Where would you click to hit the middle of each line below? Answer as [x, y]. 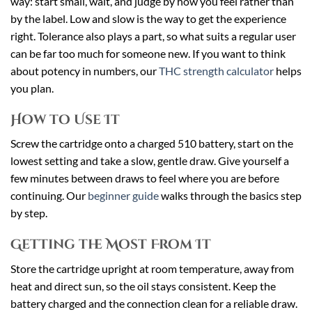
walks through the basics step [230, 196]
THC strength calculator [216, 70]
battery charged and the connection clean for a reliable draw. [154, 303]
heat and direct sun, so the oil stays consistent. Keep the [143, 286]
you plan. [32, 88]
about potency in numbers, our [85, 70]
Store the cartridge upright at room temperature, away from [152, 268]
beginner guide [123, 196]
